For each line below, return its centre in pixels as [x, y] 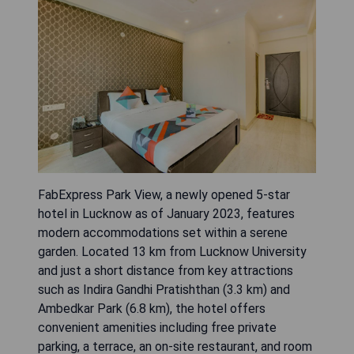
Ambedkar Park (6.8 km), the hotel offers [152, 308]
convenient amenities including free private [157, 327]
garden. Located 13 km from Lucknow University [172, 251]
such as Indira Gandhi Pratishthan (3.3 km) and [164, 289]
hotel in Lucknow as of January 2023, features [166, 213]
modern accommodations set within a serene [163, 232]
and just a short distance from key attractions [166, 270]
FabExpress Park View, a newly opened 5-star [164, 194]
